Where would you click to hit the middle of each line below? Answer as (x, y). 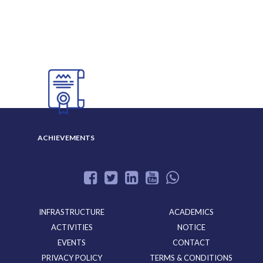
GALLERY (197, 92)
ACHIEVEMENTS (66, 137)
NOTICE (191, 227)
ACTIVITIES (72, 227)
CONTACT (191, 242)
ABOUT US (66, 29)
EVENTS (72, 242)
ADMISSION (197, 29)
